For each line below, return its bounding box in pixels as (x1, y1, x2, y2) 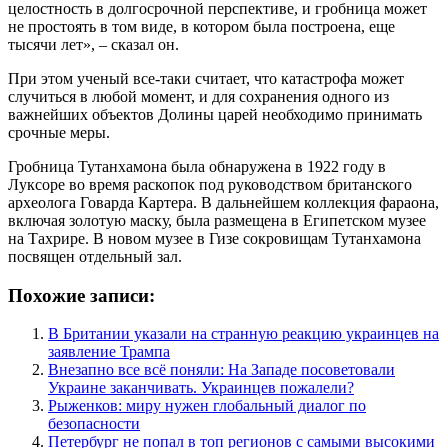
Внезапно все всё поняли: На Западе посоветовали (48, 361, 395, 379)
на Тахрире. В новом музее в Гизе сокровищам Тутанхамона (8, 229, 421, 247)
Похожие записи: (8, 284, 155, 306)
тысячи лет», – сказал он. (8, 35, 179, 53)
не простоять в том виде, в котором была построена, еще (8, 17, 395, 35)
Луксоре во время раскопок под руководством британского (8, 175, 412, 193)
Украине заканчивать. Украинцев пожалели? (48, 379, 354, 397)
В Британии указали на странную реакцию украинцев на (48, 325, 439, 343)
